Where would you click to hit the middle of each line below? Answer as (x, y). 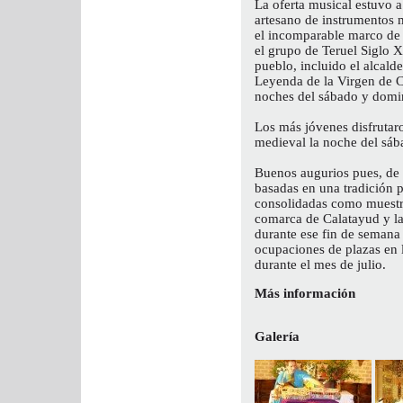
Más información (305, 293)
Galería (277, 337)
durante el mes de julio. (320, 265)
